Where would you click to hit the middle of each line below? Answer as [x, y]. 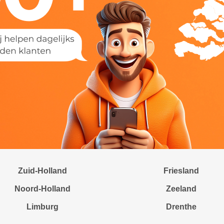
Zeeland [181, 189]
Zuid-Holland [43, 171]
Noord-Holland [43, 189]
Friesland [181, 171]
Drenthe [181, 207]
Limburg [43, 207]
